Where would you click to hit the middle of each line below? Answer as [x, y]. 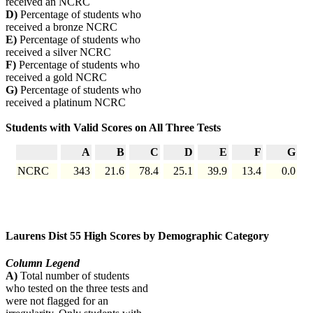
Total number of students [75, 276]
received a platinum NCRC [66, 103]
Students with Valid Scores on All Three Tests [113, 128]
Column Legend [43, 263]
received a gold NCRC [56, 78]
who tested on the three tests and [77, 289]
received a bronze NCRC [61, 27]
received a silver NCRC [58, 52]
